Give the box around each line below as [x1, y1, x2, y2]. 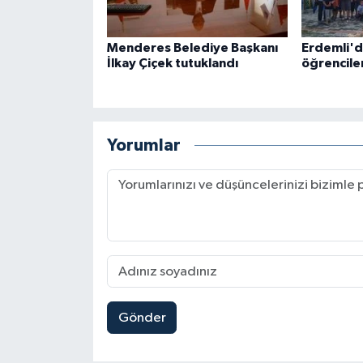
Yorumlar [106, 136, 181, 154]
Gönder [117, 310, 166, 325]
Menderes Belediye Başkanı [106, 41, 278, 55]
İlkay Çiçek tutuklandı [106, 57, 238, 70]
